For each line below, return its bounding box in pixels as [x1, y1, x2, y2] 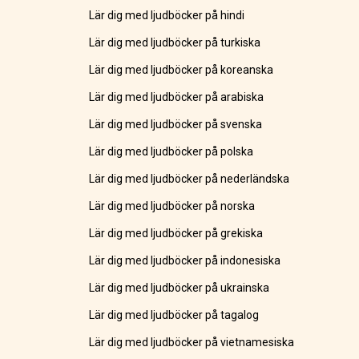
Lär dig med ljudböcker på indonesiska [89, 254, 281, 268]
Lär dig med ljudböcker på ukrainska [89, 281, 270, 295]
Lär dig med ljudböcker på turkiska [89, 36, 261, 50]
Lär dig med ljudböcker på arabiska [89, 91, 264, 104]
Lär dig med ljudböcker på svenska [89, 118, 263, 131]
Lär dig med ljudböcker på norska [89, 200, 256, 213]
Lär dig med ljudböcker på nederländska [89, 172, 290, 186]
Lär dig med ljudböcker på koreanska [89, 63, 274, 77]
